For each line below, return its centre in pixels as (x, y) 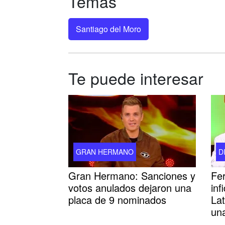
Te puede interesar (136, 78)
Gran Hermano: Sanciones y (132, 175)
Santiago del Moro (108, 29)
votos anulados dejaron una (130, 187)
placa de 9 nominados (117, 199)
